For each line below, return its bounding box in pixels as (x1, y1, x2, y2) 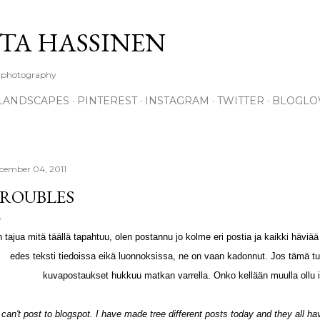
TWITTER (217, 94, 264, 107)
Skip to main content (101, 9, 219, 27)
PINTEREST (77, 94, 137, 107)
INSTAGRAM (145, 94, 209, 107)
